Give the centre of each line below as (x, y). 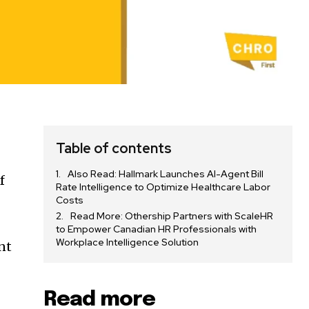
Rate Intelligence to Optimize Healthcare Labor (163, 187)
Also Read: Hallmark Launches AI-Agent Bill (166, 174)
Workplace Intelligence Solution (128, 242)
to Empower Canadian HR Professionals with (157, 229)
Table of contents (114, 149)
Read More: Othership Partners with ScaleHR (172, 216)
